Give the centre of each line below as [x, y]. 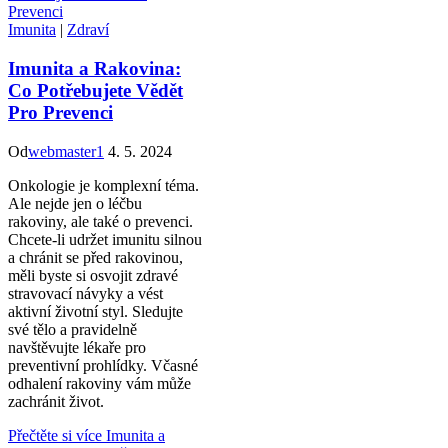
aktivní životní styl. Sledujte [95, 311]
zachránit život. [56, 401]
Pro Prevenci [60, 113]
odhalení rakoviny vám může [99, 383]
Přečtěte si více [55, 435]
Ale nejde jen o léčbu [75, 203]
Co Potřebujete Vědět [95, 91]
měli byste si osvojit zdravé [93, 275]
